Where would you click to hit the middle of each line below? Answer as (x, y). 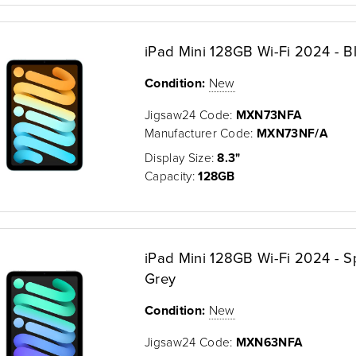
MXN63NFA (269, 342)
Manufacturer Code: (201, 132)
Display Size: (181, 157)
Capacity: (172, 175)
